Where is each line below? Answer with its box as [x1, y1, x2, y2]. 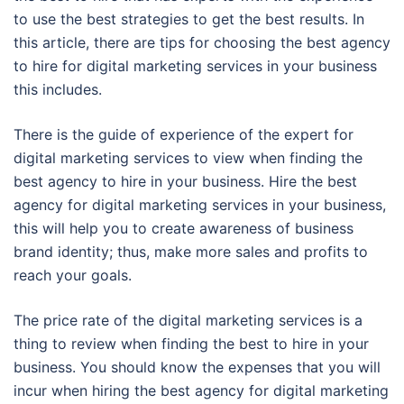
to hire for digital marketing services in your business [14, 57, 377, 75]
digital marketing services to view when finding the [14, 149, 363, 167]
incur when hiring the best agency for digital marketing [14, 381, 389, 399]
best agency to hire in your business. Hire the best [14, 172, 357, 190]
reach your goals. [14, 266, 132, 284]
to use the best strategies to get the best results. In [14, 10, 364, 28]
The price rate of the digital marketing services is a [14, 311, 363, 329]
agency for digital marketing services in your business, [14, 196, 386, 214]
